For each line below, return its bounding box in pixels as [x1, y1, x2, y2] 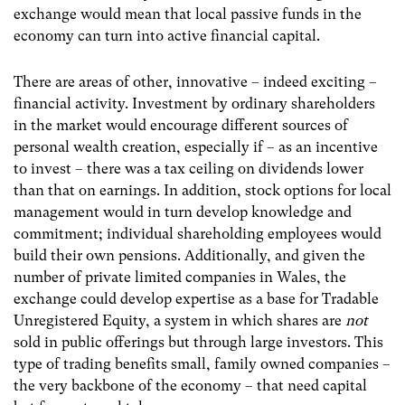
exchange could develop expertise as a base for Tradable [14, 290, 379, 308]
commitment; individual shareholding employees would [14, 225, 381, 243]
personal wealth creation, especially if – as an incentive [14, 138, 378, 156]
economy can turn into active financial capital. [14, 26, 320, 44]
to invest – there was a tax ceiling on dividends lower [14, 160, 363, 178]
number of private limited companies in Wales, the [14, 268, 346, 287]
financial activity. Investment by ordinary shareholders [14, 95, 375, 113]
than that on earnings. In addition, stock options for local [14, 182, 391, 200]
